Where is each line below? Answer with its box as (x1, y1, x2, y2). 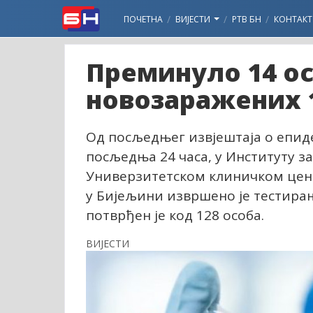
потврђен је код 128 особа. (86, 206, 264, 224)
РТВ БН (232, 13, 261, 25)
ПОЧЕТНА (124, 13, 163, 25)
